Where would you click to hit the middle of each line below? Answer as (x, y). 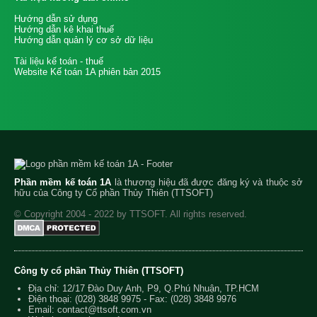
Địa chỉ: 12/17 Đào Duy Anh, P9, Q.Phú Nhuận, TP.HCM (144, 288)
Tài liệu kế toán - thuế (59, 61)
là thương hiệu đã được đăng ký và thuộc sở (207, 182)
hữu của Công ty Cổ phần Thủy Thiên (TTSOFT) (114, 193)
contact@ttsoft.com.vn (104, 310)
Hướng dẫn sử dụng (56, 19)
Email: (43, 310)
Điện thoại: (52, 299)
